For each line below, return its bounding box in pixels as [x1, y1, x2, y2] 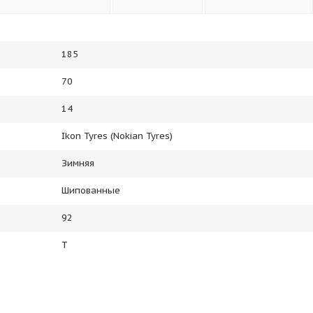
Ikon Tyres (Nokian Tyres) [61, 130, 173, 142]
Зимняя [61, 157, 94, 169]
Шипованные [61, 184, 120, 196]
